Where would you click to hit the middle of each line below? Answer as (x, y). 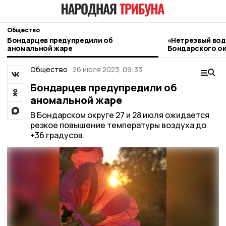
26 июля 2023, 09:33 (107, 69)
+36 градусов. (57, 135)
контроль (185, 56)
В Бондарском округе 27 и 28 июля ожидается (120, 115)
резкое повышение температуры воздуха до (118, 125)
